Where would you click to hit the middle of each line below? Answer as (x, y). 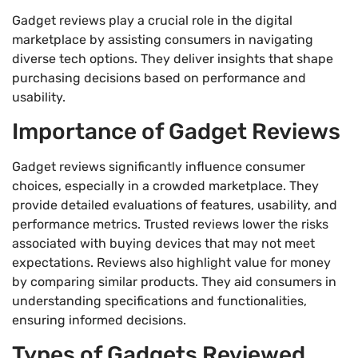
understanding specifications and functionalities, (159, 301)
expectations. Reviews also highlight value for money (171, 263)
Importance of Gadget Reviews (176, 132)
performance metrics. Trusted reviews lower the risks (170, 225)
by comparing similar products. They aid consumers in (174, 282)
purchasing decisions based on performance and (159, 78)
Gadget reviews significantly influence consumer (159, 167)
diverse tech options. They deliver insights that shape (173, 58)
